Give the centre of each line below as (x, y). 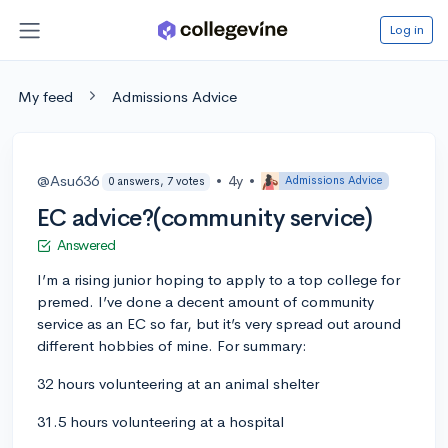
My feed (45, 96)
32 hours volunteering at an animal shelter (178, 383)
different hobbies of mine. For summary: (172, 345)
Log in (406, 29)
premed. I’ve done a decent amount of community (205, 301)
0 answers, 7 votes (156, 181)
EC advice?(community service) (205, 217)
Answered (86, 244)
